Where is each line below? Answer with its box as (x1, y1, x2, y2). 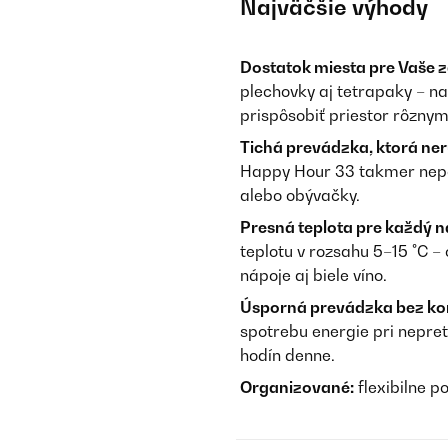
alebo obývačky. (240, 185, 360, 205)
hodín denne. (240, 345, 335, 365)
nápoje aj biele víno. (240, 265, 387, 285)
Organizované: (240, 377, 354, 397)
